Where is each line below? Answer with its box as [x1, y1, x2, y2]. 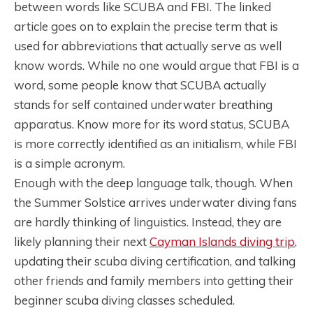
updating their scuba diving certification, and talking [14, 254, 296, 269]
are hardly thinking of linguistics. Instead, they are [14, 214, 282, 230]
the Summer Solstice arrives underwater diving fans [14, 195, 297, 210]
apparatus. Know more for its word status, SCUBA [14, 117, 289, 132]
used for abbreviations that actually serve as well [14, 38, 282, 54]
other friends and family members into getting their [14, 273, 293, 289]
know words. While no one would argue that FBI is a [14, 58, 299, 73]
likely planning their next [14, 234, 150, 249]
